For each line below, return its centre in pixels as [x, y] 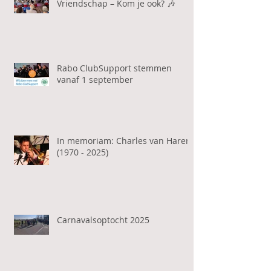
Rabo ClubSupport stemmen [114, 68]
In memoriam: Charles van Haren [124, 140]
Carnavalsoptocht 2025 [103, 220]
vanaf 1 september [95, 79]
